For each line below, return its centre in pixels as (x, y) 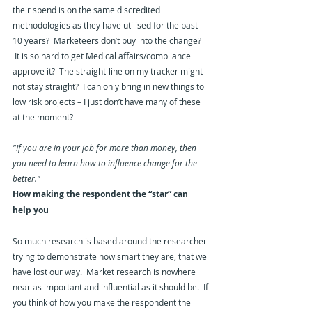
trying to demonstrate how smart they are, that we (111, 257)
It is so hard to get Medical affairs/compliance (103, 56)
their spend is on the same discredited (87, 10)
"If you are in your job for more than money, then (106, 148)
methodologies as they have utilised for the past (106, 25)
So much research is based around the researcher (111, 241)
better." (26, 179)
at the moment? (43, 117)
